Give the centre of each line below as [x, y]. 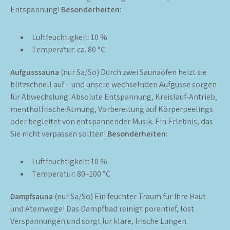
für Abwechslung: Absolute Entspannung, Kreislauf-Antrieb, [114, 97]
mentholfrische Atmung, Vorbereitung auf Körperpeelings [112, 109]
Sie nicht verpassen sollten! [59, 133]
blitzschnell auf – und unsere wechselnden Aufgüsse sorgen [113, 84]
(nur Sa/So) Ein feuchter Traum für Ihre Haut [129, 196]
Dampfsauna [32, 196]
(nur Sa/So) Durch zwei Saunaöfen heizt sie [133, 72]
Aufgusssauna [35, 72]
